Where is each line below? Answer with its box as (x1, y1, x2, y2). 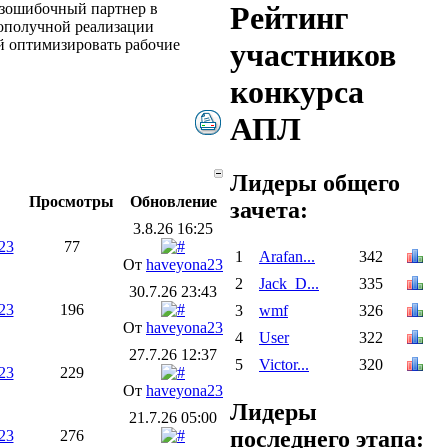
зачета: (230, 196, 308, 223)
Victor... (259, 356, 309, 374)
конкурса (230, 74, 364, 111)
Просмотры (29, 193, 114, 210)
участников (230, 37, 396, 74)
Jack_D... (259, 275, 319, 293)
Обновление (129, 193, 217, 210)
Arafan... (259, 248, 315, 266)
